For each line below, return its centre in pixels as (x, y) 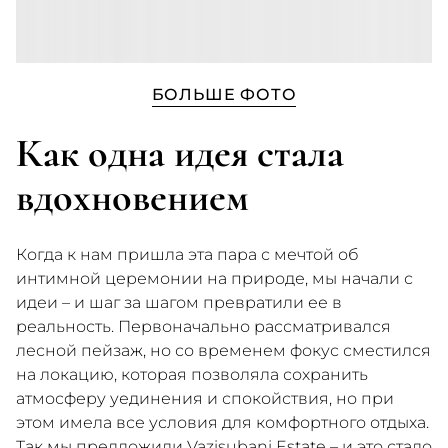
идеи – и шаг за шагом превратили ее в (179, 303)
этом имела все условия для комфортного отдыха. (222, 423)
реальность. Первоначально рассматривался (203, 327)
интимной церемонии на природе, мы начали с (214, 279)
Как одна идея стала (180, 153)
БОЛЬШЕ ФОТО (224, 95)
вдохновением (132, 197)
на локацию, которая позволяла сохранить (192, 375)
